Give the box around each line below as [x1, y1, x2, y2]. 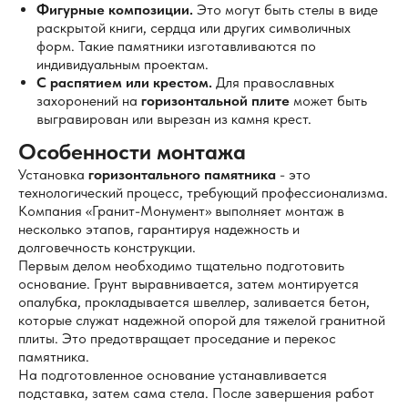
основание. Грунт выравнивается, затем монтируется [18, 275, 359, 292]
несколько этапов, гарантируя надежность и [18, 220, 300, 238]
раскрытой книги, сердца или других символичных [36, 19, 351, 36]
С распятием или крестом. [36, 74, 212, 91]
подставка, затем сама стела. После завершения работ [18, 384, 374, 402]
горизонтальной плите [141, 92, 290, 109]
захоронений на [36, 92, 141, 109]
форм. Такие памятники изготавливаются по [36, 37, 316, 55]
